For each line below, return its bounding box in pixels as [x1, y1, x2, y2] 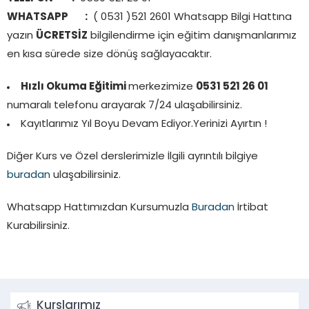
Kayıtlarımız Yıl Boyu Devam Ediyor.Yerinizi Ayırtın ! [21, 119, 267, 130]
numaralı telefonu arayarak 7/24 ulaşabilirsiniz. [7, 100, 242, 111]
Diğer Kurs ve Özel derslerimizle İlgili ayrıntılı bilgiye [7, 151, 258, 162]
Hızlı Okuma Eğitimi [21, 81, 128, 92]
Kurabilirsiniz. [7, 221, 70, 232]
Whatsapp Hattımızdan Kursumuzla [7, 202, 192, 213]
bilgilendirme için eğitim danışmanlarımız [88, 30, 297, 41]
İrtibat [235, 202, 268, 213]
